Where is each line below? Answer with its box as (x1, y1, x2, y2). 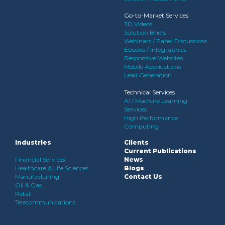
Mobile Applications (124, 63, 181, 70)
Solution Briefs (124, 29, 166, 36)
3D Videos (124, 20, 152, 28)
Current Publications (124, 147, 196, 155)
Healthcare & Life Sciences (15, 164, 88, 172)
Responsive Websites (124, 54, 183, 62)
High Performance (124, 114, 178, 122)
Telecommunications (15, 198, 75, 206)
